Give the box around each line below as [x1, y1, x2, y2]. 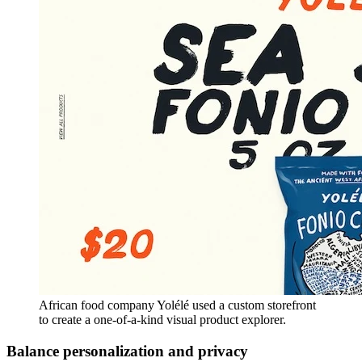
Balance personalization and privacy [6, 342, 248, 360]
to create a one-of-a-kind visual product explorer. [39, 313, 286, 327]
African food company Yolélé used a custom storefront [39, 298, 316, 313]
